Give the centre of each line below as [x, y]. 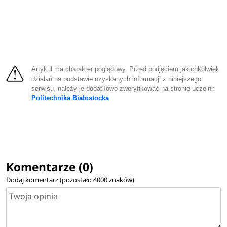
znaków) [121, 180]
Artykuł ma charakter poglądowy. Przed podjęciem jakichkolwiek [126, 70]
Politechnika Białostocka [70, 99]
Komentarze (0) [50, 167]
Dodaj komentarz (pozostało [50, 180]
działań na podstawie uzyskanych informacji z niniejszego [117, 79]
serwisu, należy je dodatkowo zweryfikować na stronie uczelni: [123, 89]
